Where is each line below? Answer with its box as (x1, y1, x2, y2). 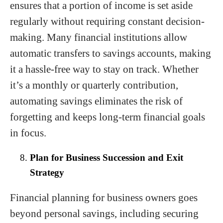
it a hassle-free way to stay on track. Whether (10, 63, 199, 75)
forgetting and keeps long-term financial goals (10, 111, 205, 123)
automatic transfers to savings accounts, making (10, 47, 211, 59)
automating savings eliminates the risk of (10, 95, 183, 107)
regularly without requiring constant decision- (10, 15, 205, 27)
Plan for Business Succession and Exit (30, 152, 183, 163)
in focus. (10, 127, 46, 139)
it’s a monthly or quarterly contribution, (10, 79, 178, 91)
